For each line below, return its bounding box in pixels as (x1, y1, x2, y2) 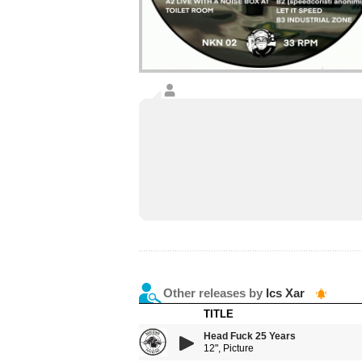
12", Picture (204, 343, 254, 354)
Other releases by (163, 286, 266, 300)
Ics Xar (266, 286, 305, 300)
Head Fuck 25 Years (204, 330, 296, 342)
